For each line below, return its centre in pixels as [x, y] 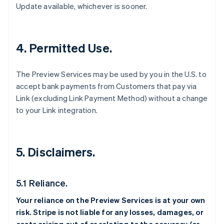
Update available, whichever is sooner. [82, 6]
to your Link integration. [59, 110]
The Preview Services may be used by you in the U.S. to [111, 74]
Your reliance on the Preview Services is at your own [111, 200]
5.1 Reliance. [43, 183]
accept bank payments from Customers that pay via [106, 86]
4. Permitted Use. [66, 48]
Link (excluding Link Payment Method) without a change [112, 98]
